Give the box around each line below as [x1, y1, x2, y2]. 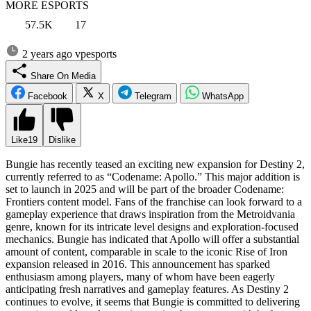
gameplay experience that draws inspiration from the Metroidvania [6, 208, 295, 220]
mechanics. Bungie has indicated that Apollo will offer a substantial [6, 233, 299, 245]
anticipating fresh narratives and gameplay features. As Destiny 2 [6, 283, 289, 295]
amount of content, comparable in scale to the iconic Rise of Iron [6, 245, 287, 258]
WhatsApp [202, 90, 244, 101]
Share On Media [72, 70, 96, 81]
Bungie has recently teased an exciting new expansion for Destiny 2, [6, 158, 305, 170]
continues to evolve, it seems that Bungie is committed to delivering [6, 295, 300, 308]
